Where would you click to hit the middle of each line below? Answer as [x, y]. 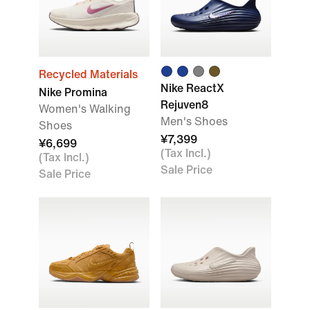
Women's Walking [85, 109]
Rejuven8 [184, 105]
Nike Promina [73, 92]
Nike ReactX [192, 88]
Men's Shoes [194, 121]
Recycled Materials [88, 74]
